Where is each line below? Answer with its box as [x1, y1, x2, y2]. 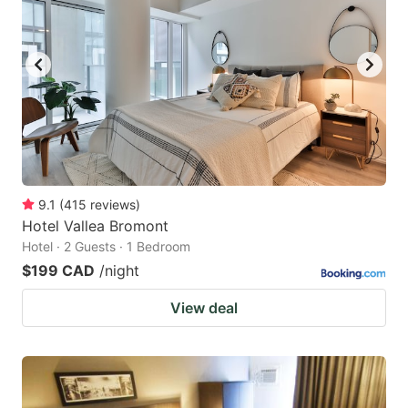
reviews [90, 196, 136, 212]
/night [99, 260, 139, 280]
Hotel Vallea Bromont [22, 216, 168, 235]
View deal [170, 298, 238, 317]
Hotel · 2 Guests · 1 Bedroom [22, 238, 190, 254]
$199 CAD [22, 260, 95, 280]
